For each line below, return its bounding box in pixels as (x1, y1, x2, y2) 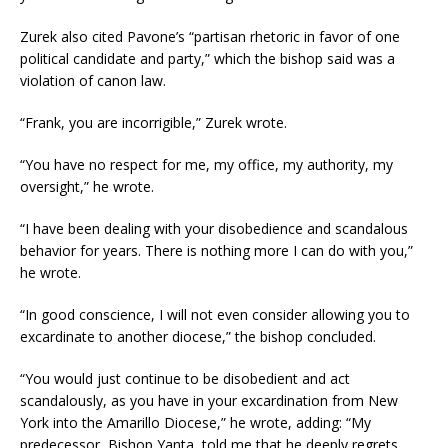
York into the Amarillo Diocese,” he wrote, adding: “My (20, 412, 371, 432)
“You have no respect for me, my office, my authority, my (20, 154, 393, 174)
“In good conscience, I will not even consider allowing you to (20, 304, 410, 324)
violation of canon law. (20, 70, 166, 90)
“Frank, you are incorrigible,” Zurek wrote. (20, 112, 287, 132)
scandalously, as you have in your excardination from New (20, 390, 398, 410)
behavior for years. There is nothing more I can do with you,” (20, 240, 413, 260)
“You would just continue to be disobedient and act (20, 368, 350, 388)
